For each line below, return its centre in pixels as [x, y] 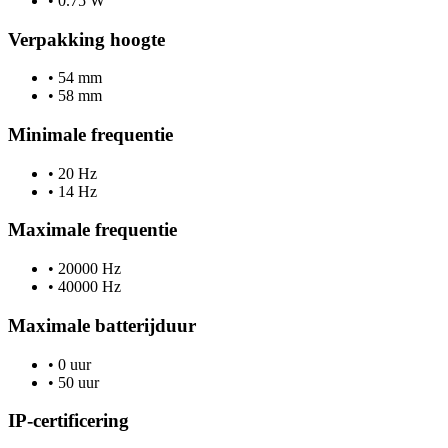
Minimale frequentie [90, 134]
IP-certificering [68, 421]
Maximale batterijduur [102, 325]
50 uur [76, 382]
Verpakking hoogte [86, 39]
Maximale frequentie [92, 230]
